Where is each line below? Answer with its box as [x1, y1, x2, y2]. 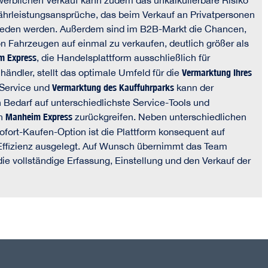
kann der [174, 82, 214, 93]
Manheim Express [5, 111, 72, 123]
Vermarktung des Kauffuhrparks [52, 82, 174, 94]
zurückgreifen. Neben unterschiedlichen [72, 111, 246, 123]
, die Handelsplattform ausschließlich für [36, 52, 210, 63]
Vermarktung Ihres [182, 67, 252, 79]
